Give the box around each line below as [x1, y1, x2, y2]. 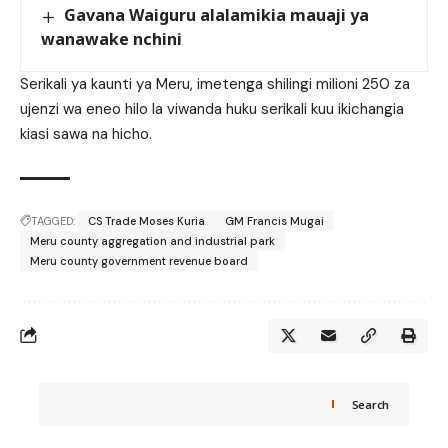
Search [351, 396, 389, 412]
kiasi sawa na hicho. [20, 123, 152, 144]
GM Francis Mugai [225, 213, 324, 228]
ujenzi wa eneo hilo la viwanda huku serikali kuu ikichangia [20, 98, 404, 119]
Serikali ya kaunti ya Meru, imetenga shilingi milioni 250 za [20, 73, 410, 94]
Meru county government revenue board [30, 253, 248, 268]
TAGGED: [31, 213, 75, 228]
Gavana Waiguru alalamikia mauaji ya [64, 4, 370, 27]
